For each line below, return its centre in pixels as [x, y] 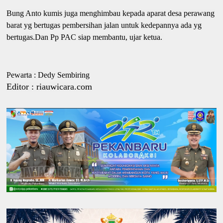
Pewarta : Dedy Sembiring [48, 75]
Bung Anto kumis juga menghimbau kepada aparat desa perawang [111, 13]
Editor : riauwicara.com [50, 86]
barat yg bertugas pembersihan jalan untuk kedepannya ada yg [104, 25]
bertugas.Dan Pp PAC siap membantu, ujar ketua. [86, 37]
